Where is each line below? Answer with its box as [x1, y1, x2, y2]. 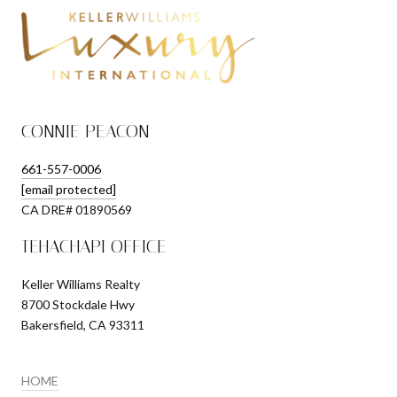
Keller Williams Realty [21, 276, 140, 292]
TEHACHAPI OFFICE [21, 235, 167, 257]
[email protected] [21, 181, 116, 197]
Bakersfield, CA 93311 [21, 316, 144, 332]
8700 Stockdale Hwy [21, 296, 135, 312]
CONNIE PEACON [21, 120, 149, 142]
